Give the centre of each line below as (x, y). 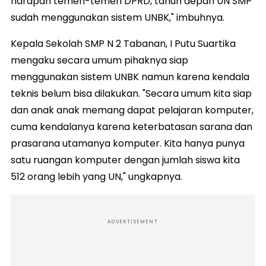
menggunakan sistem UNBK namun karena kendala (130, 77)
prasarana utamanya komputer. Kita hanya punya (128, 144)
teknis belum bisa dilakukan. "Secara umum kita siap (131, 94)
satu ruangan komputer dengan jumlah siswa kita (125, 160)
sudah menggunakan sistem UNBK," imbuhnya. (118, 18)
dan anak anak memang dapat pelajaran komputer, (132, 110)
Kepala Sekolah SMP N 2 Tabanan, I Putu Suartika (123, 44)
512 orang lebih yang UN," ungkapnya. (96, 177)
